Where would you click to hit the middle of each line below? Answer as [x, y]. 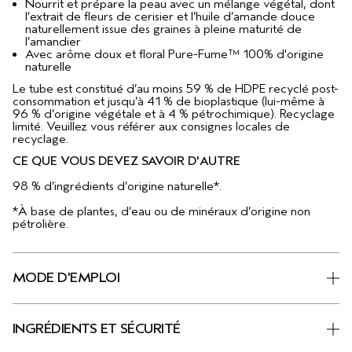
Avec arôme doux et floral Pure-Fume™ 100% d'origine [174, 54]
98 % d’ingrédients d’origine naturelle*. [117, 186]
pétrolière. [40, 224]
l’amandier [53, 42]
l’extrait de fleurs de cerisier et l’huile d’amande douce [170, 16]
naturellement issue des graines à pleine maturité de [163, 29]
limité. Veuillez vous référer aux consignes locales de [151, 126]
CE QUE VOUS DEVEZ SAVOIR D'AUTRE [126, 161]
